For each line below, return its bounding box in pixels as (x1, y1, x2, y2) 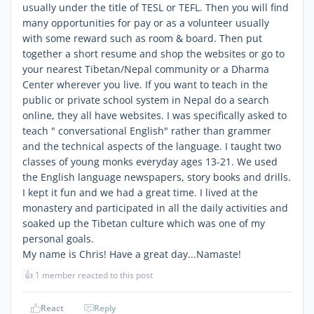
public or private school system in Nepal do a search (22, 93, 269, 107)
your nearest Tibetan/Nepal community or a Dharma (22, 62, 269, 76)
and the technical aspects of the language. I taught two (22, 139, 281, 153)
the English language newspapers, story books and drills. (22, 170, 291, 184)
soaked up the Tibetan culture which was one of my (22, 216, 265, 230)
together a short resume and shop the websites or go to (22, 46, 285, 60)
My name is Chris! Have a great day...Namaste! (22, 247, 241, 261)
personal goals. (22, 231, 94, 245)
